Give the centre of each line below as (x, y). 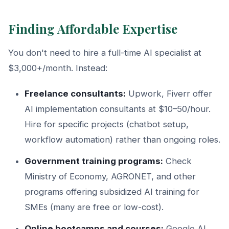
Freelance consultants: (75, 93)
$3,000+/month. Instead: (58, 68)
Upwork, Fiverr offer (169, 93)
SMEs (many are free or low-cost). (94, 207)
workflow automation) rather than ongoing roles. (122, 139)
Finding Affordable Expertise (93, 28)
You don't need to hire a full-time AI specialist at (105, 52)
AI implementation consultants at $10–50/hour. (118, 109)
